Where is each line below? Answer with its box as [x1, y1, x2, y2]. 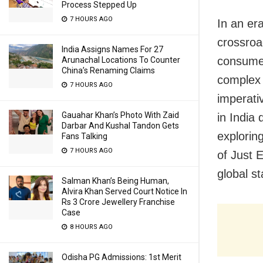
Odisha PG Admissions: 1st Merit [62, 252, 181, 262]
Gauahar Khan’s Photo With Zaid [62, 110, 179, 120]
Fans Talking [62, 131, 107, 141]
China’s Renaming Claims [62, 66, 155, 75]
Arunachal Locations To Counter [62, 55, 180, 65]
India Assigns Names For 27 [62, 45, 163, 54]
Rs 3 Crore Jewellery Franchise [62, 197, 175, 207]
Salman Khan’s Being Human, [62, 176, 169, 186]
